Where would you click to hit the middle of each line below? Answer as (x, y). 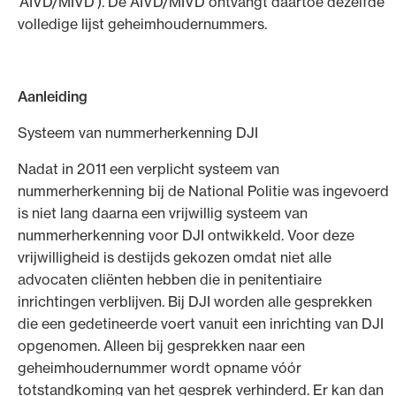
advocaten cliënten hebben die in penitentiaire (170, 279)
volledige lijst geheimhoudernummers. (142, 23)
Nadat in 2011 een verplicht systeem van (148, 168)
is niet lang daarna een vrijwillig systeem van (163, 213)
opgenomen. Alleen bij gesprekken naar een (161, 345)
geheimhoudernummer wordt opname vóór (160, 367)
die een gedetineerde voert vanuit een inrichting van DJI (201, 323)
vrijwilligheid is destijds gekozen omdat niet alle (175, 257)
